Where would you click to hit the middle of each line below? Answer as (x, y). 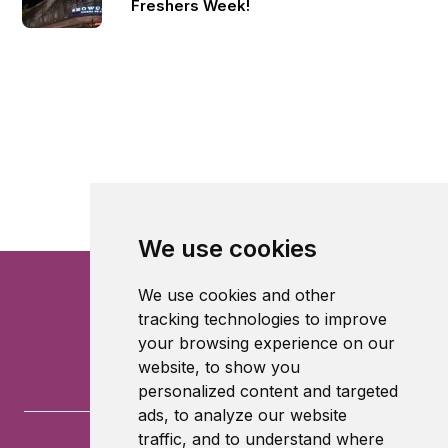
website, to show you (218, 367)
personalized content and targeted (267, 391)
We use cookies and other (236, 295)
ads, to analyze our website (242, 415)
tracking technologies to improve (262, 319)
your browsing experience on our (266, 343)
